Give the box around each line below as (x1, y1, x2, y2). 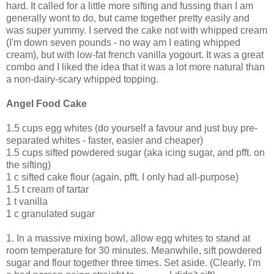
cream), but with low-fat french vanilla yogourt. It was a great (6, 49, 264, 60)
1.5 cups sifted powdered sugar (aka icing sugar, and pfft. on (6, 147, 265, 158)
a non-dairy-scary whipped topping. (6, 73, 158, 84)
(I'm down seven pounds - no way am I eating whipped (6, 37, 240, 48)
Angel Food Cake (6, 98, 87, 109)
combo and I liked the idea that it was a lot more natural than (6, 61, 265, 72)
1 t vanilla (6, 196, 48, 207)
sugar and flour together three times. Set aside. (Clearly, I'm (6, 257, 261, 268)
